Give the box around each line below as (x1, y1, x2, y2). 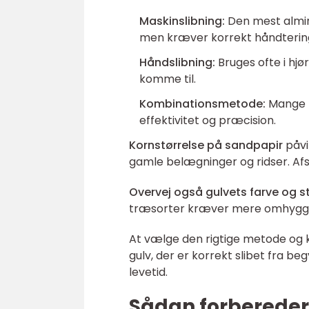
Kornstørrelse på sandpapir (129, 137, 283, 153)
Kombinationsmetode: (139, 96, 266, 112)
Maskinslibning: (139, 13, 225, 29)
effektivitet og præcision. (139, 112, 276, 128)
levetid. (129, 264, 168, 280)
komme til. (139, 71, 196, 87)
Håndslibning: (139, 54, 215, 70)
